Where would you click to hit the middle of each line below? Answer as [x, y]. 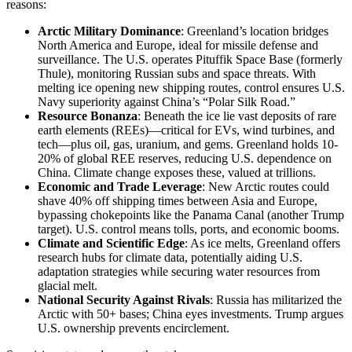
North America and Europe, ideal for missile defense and [178, 45]
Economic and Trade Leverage [120, 186]
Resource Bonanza [88, 115]
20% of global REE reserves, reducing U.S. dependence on [185, 158]
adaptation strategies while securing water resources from [179, 271]
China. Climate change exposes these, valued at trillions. [177, 172]
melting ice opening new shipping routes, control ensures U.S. [191, 87]
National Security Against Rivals [124, 299]
